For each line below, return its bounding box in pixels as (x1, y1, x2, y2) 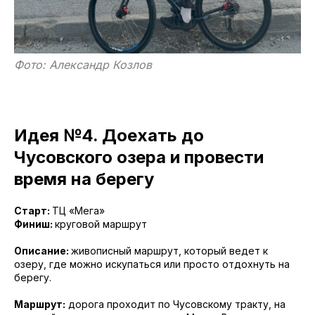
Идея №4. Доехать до (14, 125, 204, 146)
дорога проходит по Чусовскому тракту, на (65, 298, 285, 311)
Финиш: (14, 218, 55, 231)
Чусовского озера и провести (14, 147, 264, 168)
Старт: (14, 205, 52, 217)
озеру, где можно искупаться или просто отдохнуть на (14, 258, 290, 271)
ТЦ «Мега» (52, 205, 105, 217)
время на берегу (14, 169, 154, 190)
